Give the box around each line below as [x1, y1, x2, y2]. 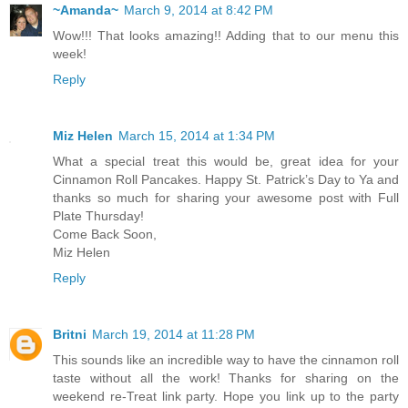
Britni [53, 327, 87, 342]
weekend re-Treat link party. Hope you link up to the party [53, 389, 399, 404]
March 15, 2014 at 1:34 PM [118, 128, 275, 144]
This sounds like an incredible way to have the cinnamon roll [53, 352, 399, 368]
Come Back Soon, [53, 227, 157, 242]
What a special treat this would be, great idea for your [53, 154, 399, 169]
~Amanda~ [53, 3, 118, 18]
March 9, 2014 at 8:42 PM [124, 3, 273, 18]
